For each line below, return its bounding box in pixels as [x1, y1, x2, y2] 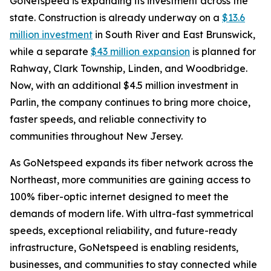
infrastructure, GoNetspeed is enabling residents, [10, 241, 238, 253]
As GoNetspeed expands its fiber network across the [10, 157, 253, 169]
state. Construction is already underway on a [10, 11, 222, 24]
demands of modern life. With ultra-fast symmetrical [10, 207, 253, 220]
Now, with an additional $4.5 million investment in [10, 79, 238, 91]
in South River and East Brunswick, [93, 28, 255, 41]
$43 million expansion [91, 45, 190, 57]
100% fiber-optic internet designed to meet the [10, 191, 229, 203]
